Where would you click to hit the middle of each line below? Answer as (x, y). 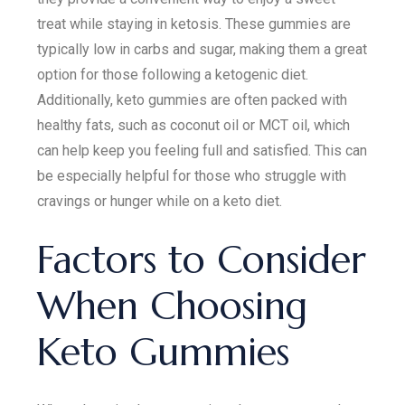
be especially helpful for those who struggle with (192, 175)
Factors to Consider (202, 259)
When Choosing (173, 306)
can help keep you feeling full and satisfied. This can (202, 150)
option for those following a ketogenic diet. (173, 74)
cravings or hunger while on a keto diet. (160, 201)
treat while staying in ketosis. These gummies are (194, 24)
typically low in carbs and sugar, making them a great (202, 49)
